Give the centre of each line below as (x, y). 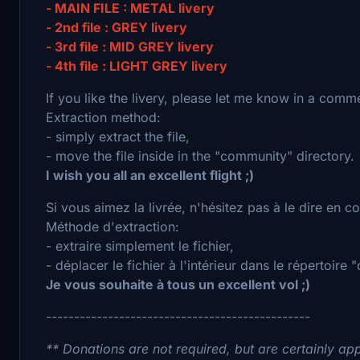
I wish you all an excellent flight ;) (150, 175)
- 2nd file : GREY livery (117, 27)
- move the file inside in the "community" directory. (200, 155)
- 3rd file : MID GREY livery (130, 46)
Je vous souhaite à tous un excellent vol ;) (178, 284)
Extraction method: (103, 117)
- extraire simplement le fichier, (140, 245)
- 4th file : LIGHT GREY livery (137, 65)
